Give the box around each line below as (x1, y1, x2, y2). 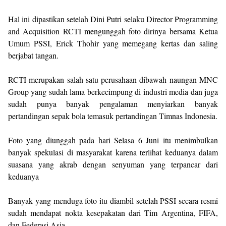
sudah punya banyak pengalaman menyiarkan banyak (8, 98, 218, 109)
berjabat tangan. (8, 49, 59, 61)
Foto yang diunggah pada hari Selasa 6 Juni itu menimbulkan (8, 134, 218, 145)
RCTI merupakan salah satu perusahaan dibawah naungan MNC (8, 74, 218, 85)
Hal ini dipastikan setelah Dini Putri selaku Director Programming (8, 13, 218, 24)
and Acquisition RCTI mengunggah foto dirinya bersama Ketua (8, 25, 218, 36)
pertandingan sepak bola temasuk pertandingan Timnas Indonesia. (8, 110, 217, 121)
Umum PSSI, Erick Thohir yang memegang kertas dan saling (8, 37, 218, 48)
